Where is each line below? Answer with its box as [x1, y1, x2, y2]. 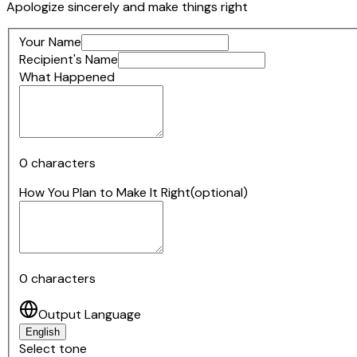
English [25, 326, 60, 339]
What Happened [19, 69, 115, 86]
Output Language [38, 306, 141, 324]
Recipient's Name [19, 51, 118, 69]
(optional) [190, 184, 248, 202]
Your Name [19, 33, 81, 51]
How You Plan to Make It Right [19, 184, 190, 202]
